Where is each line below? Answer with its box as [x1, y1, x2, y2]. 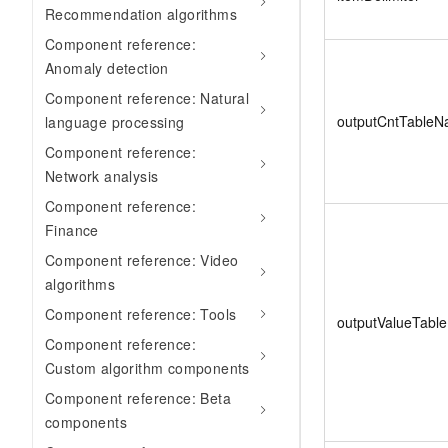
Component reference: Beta [45, 388, 231, 408]
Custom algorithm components [45, 358, 250, 378]
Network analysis [45, 166, 159, 186]
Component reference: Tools [45, 304, 237, 324]
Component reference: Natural [45, 88, 250, 108]
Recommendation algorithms [45, 4, 237, 24]
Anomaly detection [45, 58, 169, 78]
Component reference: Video [45, 250, 239, 270]
